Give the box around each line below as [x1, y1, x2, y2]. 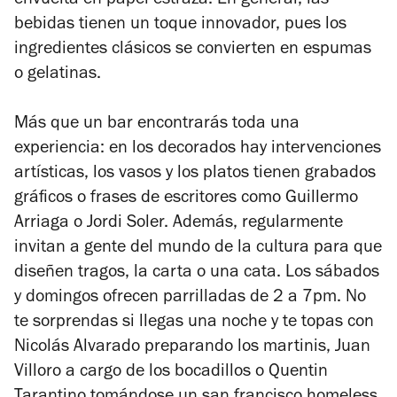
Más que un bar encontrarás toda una [14, 116, 300, 135]
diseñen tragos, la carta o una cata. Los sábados [14, 265, 379, 284]
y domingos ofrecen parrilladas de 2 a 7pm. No [14, 290, 366, 308]
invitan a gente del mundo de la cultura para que [14, 240, 382, 259]
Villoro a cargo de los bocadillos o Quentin [14, 364, 328, 383]
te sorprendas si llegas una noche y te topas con [14, 315, 374, 333]
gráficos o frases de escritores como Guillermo [14, 191, 358, 209]
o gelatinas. [14, 66, 101, 85]
